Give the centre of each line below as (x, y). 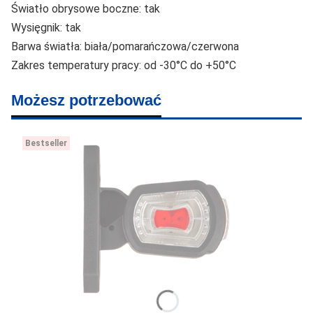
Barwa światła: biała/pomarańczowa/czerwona (125, 46)
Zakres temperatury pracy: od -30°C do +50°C (124, 65)
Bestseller (46, 143)
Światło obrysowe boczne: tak (86, 8)
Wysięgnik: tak (46, 27)
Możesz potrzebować (86, 100)
